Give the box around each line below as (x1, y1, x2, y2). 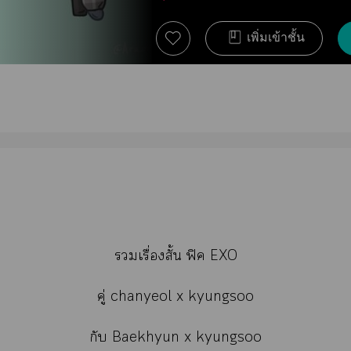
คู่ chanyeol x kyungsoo (97, 285, 254, 307)
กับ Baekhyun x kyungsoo (89, 326, 262, 348)
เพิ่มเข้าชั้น (247, 31, 305, 45)
